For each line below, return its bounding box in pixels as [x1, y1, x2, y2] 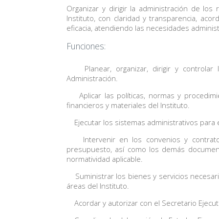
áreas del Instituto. [66, 180, 130, 191]
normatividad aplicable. [66, 153, 143, 164]
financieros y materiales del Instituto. [66, 100, 190, 110]
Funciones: [66, 40, 106, 52]
